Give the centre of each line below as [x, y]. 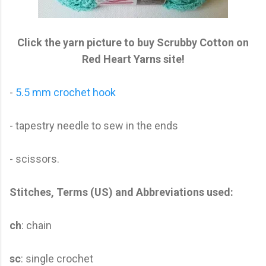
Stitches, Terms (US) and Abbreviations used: [121, 192]
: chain [37, 225]
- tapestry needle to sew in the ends [94, 125]
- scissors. [34, 159]
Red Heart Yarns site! [133, 59]
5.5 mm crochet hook [66, 92]
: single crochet [57, 258]
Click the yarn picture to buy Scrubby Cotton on [133, 42]
